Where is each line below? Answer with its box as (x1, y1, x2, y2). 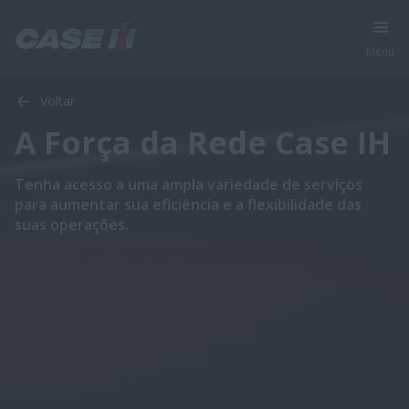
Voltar (40, 92, 75, 110)
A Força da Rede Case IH (15, 121, 391, 163)
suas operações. (15, 215, 129, 235)
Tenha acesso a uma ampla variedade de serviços (15, 174, 362, 194)
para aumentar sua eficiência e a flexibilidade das (15, 194, 362, 215)
